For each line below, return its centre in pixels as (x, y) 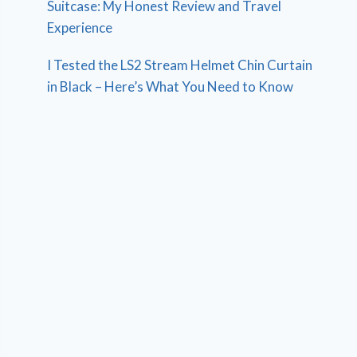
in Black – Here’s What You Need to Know (171, 86)
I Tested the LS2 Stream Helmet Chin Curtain (180, 65)
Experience (80, 27)
